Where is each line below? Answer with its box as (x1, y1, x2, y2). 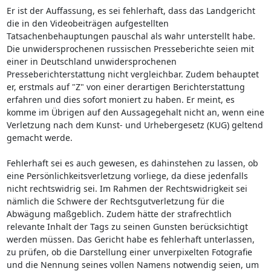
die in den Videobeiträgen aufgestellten (6, 17, 169, 29)
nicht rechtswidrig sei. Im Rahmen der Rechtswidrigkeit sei (6, 182, 247, 194)
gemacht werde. (6, 131, 73, 143)
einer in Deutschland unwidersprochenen (6, 55, 177, 67)
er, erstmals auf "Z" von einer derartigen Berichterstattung (6, 80, 245, 93)
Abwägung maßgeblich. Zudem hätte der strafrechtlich (6, 207, 232, 220)
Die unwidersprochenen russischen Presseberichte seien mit (6, 42, 254, 54)
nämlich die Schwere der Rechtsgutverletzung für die (6, 195, 224, 207)
